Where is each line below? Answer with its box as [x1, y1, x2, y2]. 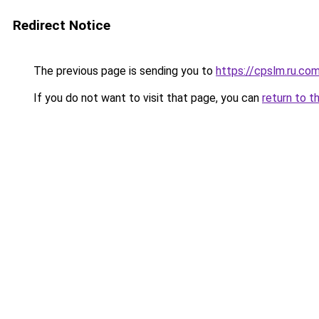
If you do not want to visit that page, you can [31, 91, 262, 105]
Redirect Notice [13, 17, 110, 33]
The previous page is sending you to [31, 64, 216, 78]
